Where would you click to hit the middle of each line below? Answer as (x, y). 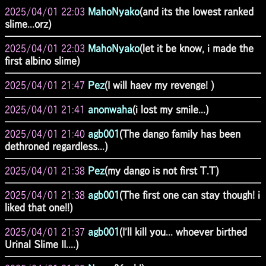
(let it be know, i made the (197, 48)
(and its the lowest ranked (197, 11)
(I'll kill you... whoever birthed (183, 232)
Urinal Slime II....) (42, 244)
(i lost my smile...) (170, 109)
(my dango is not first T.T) (161, 170)
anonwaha (110, 109)
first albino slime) (42, 61)
